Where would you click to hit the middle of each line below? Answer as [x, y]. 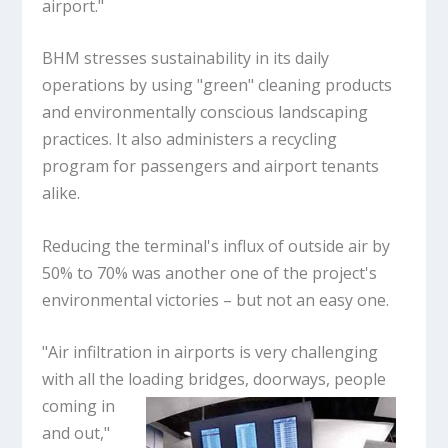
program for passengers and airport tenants [211, 166]
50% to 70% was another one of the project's [210, 272]
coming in [79, 406]
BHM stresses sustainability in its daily [186, 58]
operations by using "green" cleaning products [217, 85]
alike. [63, 193]
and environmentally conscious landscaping [205, 112]
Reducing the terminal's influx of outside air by [216, 245]
